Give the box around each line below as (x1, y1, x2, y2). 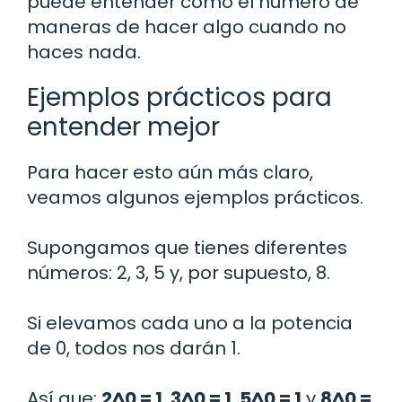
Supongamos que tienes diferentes (27, 234, 347, 260)
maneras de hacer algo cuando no (27, 13, 346, 39)
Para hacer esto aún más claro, (27, 159, 313, 185)
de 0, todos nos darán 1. (27, 335, 240, 361)
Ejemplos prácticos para (27, 79, 332, 115)
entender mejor (27, 109, 220, 144)
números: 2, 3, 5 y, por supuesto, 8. (27, 259, 330, 285)
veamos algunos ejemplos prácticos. (27, 184, 363, 210)
